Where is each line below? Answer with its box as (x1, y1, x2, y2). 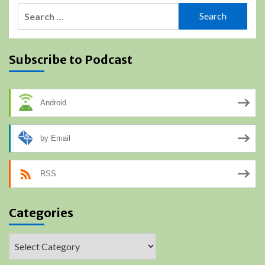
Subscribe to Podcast (9, 51, 132, 67)
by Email (40, 134, 70, 143)
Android (40, 98, 66, 108)
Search (17, 4, 47, 15)
